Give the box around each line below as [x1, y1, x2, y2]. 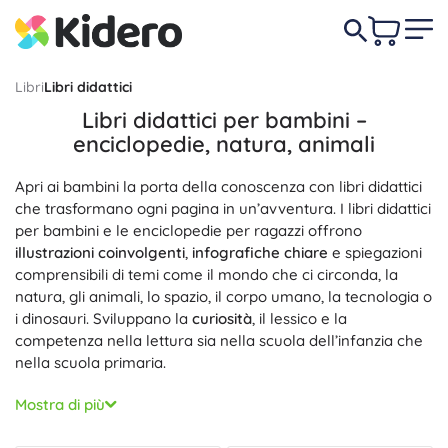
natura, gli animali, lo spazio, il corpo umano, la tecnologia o [15, 287, 432, 306]
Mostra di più [15, 395, 105, 414]
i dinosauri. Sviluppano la [15, 309, 192, 328]
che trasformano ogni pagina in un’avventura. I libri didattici [15, 199, 431, 218]
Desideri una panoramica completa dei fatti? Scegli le [15, 385, 390, 404]
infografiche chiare [192, 243, 328, 262]
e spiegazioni [328, 243, 422, 262]
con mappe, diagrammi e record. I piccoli [104, 407, 394, 426]
